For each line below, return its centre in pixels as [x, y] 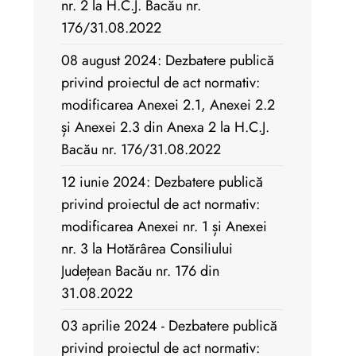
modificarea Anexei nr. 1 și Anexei [164, 227]
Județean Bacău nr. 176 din [140, 271]
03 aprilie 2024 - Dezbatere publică [169, 326]
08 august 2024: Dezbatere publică [168, 61]
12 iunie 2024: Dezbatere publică [162, 182]
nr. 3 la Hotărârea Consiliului [147, 249]
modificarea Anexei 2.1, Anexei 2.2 [168, 105]
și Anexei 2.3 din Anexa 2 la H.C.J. [165, 128]
